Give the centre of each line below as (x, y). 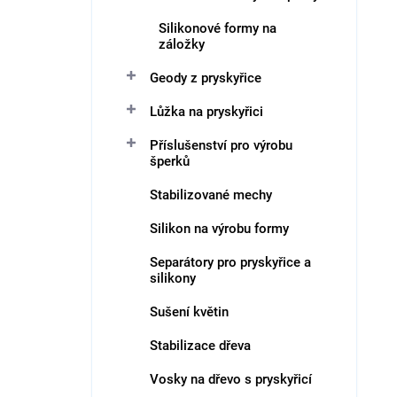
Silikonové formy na (218, 28)
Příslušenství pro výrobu (221, 145)
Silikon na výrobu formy (219, 229)
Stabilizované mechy (211, 195)
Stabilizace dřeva (200, 346)
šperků (170, 161)
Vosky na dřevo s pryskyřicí (231, 379)
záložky (182, 44)
